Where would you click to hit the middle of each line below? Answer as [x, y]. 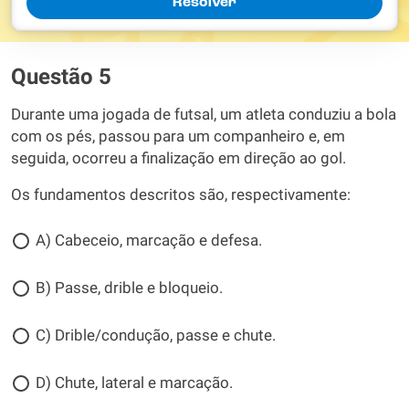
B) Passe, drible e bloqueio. [129, 288]
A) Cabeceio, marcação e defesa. [149, 241]
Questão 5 [61, 77]
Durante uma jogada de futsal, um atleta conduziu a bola [204, 115]
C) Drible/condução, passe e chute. [156, 336]
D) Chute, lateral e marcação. [134, 383]
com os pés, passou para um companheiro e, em [178, 136]
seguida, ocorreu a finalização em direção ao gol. [178, 158]
